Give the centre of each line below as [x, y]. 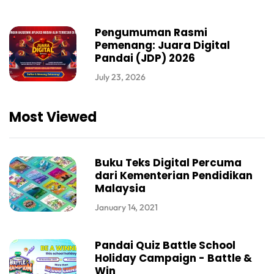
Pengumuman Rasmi [151, 33]
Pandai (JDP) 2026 [145, 58]
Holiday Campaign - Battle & [173, 258]
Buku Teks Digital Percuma [168, 163]
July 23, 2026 [120, 77]
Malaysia [120, 189]
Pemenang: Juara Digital [162, 46]
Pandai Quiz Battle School [165, 246]
